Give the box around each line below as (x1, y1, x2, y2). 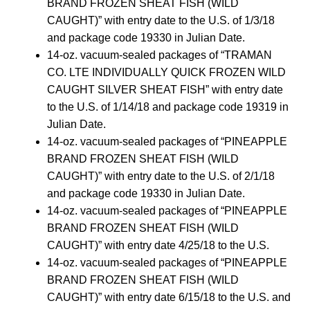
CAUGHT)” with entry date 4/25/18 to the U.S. (47, 239, 269, 251)
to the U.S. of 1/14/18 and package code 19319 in (47, 100, 289, 113)
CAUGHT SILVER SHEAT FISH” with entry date (47, 83, 283, 95)
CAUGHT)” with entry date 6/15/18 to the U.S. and (47, 291, 291, 303)
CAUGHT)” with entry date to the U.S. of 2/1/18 (47, 170, 275, 182)
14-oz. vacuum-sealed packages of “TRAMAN (47, 48, 272, 61)
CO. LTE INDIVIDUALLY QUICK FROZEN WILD (47, 66, 286, 78)
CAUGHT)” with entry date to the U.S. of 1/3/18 (47, 14, 275, 26)
